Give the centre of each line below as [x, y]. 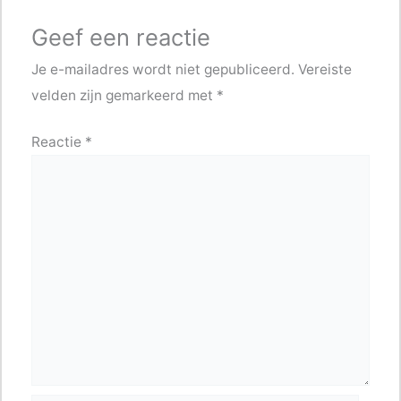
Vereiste [325, 70]
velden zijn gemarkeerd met [124, 96]
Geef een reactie [121, 38]
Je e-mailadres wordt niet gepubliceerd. [163, 70]
